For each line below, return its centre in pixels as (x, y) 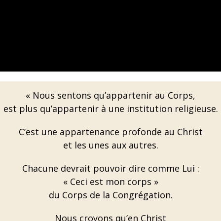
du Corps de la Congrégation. (110, 195)
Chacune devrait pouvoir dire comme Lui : (110, 168)
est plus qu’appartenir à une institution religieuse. (110, 109)
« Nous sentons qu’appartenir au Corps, (110, 95)
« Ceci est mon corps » (110, 182)
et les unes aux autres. (110, 145)
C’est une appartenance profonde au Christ (110, 132)
